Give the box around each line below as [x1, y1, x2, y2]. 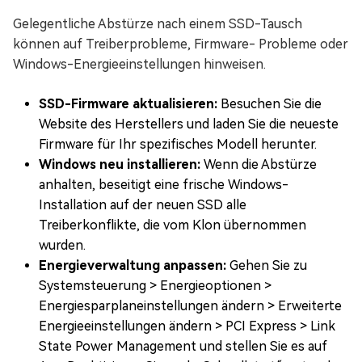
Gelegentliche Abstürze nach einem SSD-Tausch [13, 15, 302, 32]
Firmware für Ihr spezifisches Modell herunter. [39, 136, 317, 152]
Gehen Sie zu [226, 257, 307, 273]
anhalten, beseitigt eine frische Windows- [39, 176, 288, 192]
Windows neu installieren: [39, 156, 200, 172]
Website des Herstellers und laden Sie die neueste [39, 116, 339, 132]
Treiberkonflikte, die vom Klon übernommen [39, 217, 306, 233]
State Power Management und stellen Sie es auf [39, 338, 327, 354]
